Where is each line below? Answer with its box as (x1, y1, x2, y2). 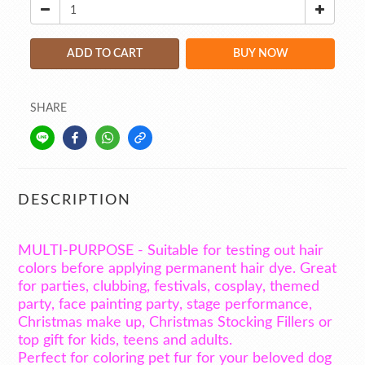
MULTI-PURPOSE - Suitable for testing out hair (18, 244, 323, 258)
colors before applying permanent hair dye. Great (18, 262, 336, 276)
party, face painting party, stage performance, (18, 297, 312, 312)
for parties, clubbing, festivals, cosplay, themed (18, 279, 319, 294)
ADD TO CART (67, 48, 143, 59)
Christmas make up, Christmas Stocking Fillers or (18, 315, 332, 330)
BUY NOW (232, 48, 288, 59)
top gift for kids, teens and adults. (18, 333, 232, 348)
